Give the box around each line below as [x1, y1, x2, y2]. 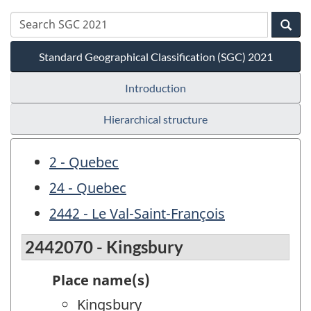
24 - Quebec [49, 178, 126, 197]
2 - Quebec [49, 152, 119, 171]
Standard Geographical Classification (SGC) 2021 [38, 49, 273, 63]
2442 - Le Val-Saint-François [49, 203, 225, 223]
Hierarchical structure [103, 112, 208, 126]
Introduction [125, 81, 186, 94]
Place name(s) [52, 271, 150, 290]
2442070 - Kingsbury [25, 237, 183, 258]
